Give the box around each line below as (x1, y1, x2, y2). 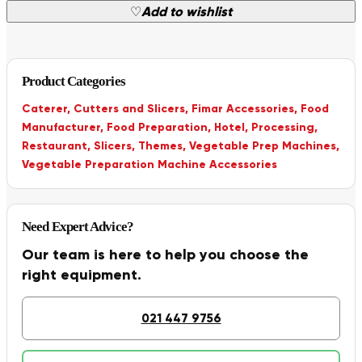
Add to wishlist (141, 3, 232, 20)
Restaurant (22, 139, 87, 154)
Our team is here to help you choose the (22, 246, 309, 264)
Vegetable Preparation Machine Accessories (22, 158, 277, 172)
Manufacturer (22, 120, 100, 135)
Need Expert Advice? (22, 219, 133, 235)
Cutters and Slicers (74, 102, 185, 116)
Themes (138, 139, 183, 154)
